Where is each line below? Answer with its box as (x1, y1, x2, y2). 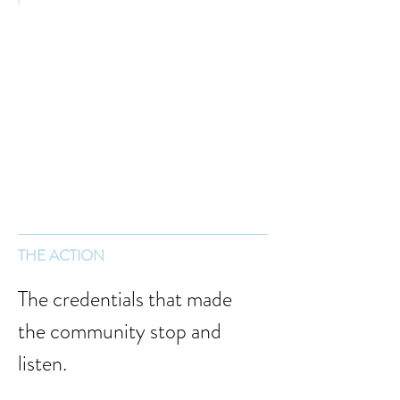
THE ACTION (18, 245, 104, 266)
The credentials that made (18, 284, 237, 314)
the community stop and (18, 316, 226, 346)
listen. (18, 348, 67, 379)
